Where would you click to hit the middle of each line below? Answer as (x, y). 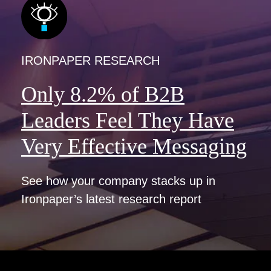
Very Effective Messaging (134, 146)
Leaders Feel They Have (128, 120)
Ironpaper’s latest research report (111, 199)
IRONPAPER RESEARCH (90, 60)
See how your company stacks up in (118, 181)
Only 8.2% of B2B (103, 94)
